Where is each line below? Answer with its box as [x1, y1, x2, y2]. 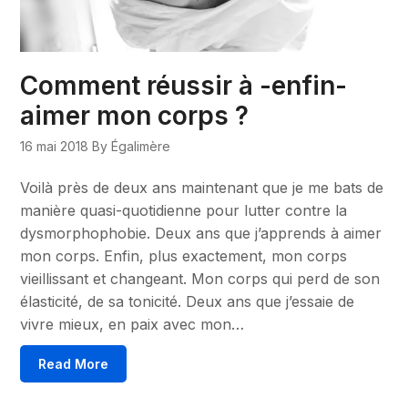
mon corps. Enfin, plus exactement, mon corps [20, 246, 348, 265]
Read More [38, 355, 109, 372]
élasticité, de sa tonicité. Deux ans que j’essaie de [20, 291, 355, 311]
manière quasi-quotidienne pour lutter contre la [20, 200, 348, 219]
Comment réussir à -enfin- [20, 69, 348, 101]
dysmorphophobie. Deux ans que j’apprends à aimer [20, 223, 382, 242]
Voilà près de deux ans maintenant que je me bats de [20, 178, 384, 197]
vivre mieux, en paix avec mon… [20, 314, 245, 333]
